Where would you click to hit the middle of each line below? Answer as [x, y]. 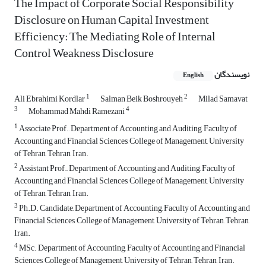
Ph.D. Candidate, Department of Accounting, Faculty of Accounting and [134, 208]
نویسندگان [232, 75]
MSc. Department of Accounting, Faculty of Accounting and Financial [132, 248]
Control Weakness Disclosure [84, 53]
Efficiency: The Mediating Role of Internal [115, 37]
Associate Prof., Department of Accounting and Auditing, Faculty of [127, 129]
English [193, 76]
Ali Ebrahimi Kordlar [50, 99]
